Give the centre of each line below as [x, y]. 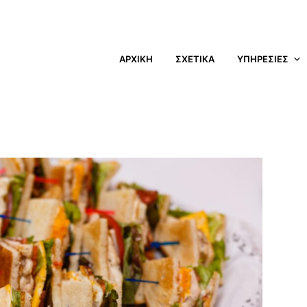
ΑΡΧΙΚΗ [136, 59]
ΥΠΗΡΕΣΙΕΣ [263, 59]
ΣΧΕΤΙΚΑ [195, 59]
